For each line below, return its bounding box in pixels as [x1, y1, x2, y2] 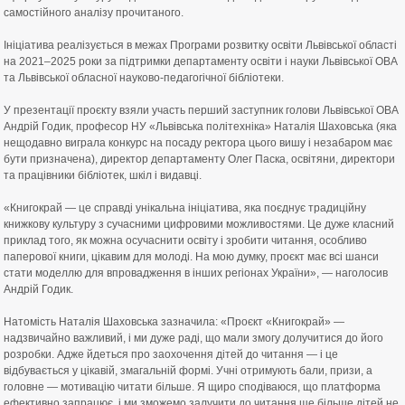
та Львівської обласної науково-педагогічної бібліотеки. [4, 71, 284, 84]
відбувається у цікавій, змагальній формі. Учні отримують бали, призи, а [4, 364, 372, 377]
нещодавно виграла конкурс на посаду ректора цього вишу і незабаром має [4, 137, 392, 149]
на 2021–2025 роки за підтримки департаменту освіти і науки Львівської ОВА [4, 55, 398, 68]
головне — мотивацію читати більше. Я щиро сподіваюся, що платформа [4, 381, 381, 393]
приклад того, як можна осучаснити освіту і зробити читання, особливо [4, 234, 367, 247]
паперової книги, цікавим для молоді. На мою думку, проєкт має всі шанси [4, 250, 379, 263]
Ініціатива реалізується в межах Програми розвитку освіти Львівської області [4, 39, 397, 52]
